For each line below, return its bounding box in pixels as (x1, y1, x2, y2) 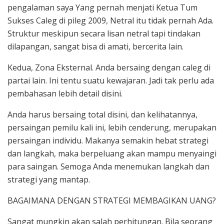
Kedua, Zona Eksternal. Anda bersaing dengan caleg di (7, 62, 210, 73)
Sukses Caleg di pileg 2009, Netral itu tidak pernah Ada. (7, 15, 213, 26)
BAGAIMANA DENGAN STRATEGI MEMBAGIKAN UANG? (7, 195, 216, 206)
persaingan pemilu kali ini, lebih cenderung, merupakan (7, 122, 216, 133)
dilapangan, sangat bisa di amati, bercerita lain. (7, 41, 183, 52)
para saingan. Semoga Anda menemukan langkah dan (7, 161, 209, 172)
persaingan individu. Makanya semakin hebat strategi (7, 135, 208, 146)
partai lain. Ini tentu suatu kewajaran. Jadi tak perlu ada (7, 75, 214, 86)
